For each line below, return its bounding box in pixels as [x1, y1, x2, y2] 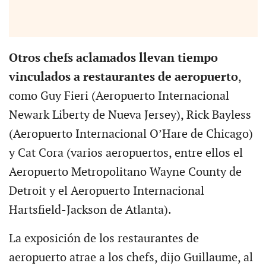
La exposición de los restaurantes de [8, 231, 199, 246]
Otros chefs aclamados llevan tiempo [8, 50, 218, 65]
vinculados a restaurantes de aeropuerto [8, 69, 238, 84]
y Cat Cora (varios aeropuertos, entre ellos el [8, 145, 243, 160]
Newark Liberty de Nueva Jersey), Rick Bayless [8, 107, 251, 122]
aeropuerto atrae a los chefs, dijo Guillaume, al [8, 250, 253, 265]
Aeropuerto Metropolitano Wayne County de [8, 164, 242, 179]
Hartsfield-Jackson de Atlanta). [8, 202, 172, 217]
